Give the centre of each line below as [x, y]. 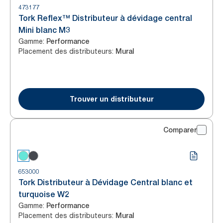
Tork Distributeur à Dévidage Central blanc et [106, 182]
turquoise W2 [44, 194]
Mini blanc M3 [44, 30]
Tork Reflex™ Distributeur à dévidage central [105, 18]
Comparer [180, 130]
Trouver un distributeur [111, 99]
